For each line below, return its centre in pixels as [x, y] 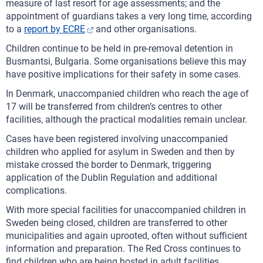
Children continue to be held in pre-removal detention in [119, 48]
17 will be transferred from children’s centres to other [114, 107]
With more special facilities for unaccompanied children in [126, 210]
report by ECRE [55, 29]
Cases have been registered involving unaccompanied [117, 139]
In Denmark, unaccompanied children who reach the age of [127, 94]
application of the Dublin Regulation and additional [112, 178]
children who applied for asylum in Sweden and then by [120, 152]
